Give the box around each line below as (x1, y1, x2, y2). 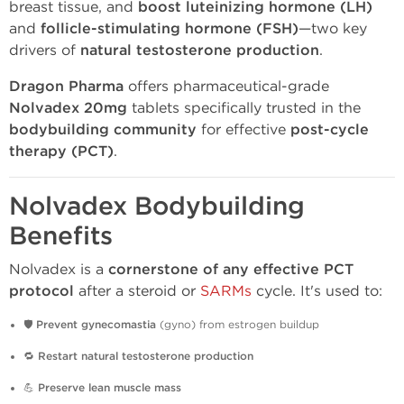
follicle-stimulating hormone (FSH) (41, 20, 298, 38)
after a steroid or (74, 282, 200, 299)
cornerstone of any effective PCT (108, 261, 353, 279)
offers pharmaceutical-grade (124, 78, 329, 95)
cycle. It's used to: (252, 282, 382, 299)
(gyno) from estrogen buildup (156, 318, 319, 331)
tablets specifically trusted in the (127, 99, 361, 116)
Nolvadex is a (9, 261, 108, 278)
